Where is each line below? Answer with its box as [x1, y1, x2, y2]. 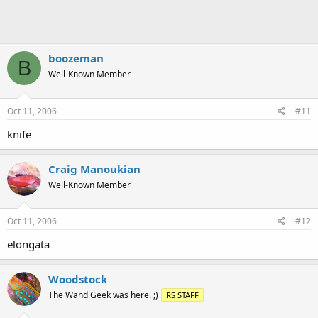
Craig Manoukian [48, 161, 141, 176]
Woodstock [48, 272, 107, 286]
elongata [7, 237, 50, 251]
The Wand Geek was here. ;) [48, 289, 158, 301]
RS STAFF [166, 290, 199, 300]
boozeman [48, 51, 104, 65]
